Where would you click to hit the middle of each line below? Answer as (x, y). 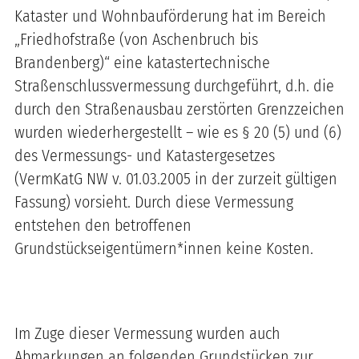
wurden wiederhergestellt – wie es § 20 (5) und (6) (178, 132)
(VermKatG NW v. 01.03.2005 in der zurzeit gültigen (176, 178)
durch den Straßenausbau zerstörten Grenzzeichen (179, 109)
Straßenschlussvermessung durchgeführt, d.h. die (174, 85)
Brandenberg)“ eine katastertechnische (142, 62)
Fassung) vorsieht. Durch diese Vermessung (154, 202)
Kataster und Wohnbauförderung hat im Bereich (170, 16)
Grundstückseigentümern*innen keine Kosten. (164, 248)
